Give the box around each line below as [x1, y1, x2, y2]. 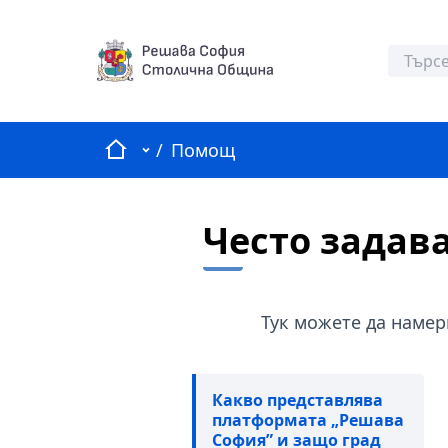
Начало [103, 136, 168, 160]
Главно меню [135, 136, 260, 161]
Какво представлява [212, 389, 383, 411]
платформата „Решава [212, 409, 404, 431]
